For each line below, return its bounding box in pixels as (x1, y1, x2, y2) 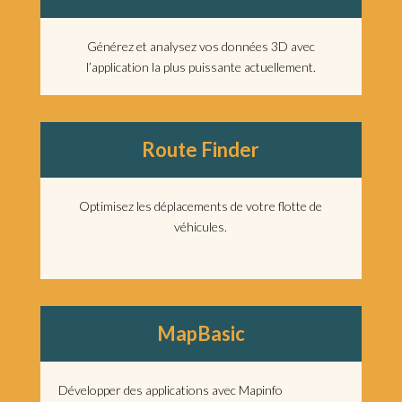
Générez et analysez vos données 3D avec (86, 39, 315, 55)
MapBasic (156, 321, 245, 346)
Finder (201, 137, 260, 162)
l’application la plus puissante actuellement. (85, 59, 316, 75)
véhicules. (174, 219, 228, 235)
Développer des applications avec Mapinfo (57, 382, 283, 398)
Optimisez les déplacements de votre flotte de (79, 198, 323, 214)
